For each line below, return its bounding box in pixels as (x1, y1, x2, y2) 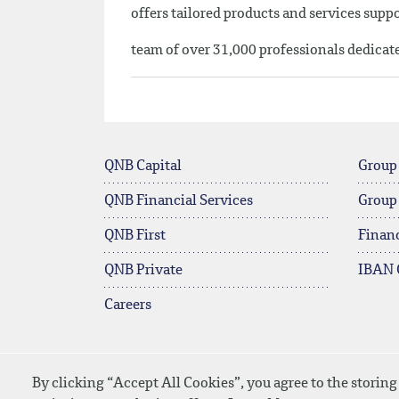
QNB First (104, 229, 166, 243)
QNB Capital (104, 159, 182, 174)
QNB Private (104, 264, 183, 278)
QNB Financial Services (104, 194, 253, 208)
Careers (104, 298, 151, 313)
